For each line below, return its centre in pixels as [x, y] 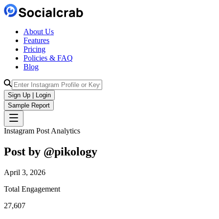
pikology [76, 151]
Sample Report [29, 105]
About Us [39, 32]
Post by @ [29, 151]
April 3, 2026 [25, 172]
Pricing [34, 49]
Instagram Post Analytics [42, 131]
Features [36, 40]
